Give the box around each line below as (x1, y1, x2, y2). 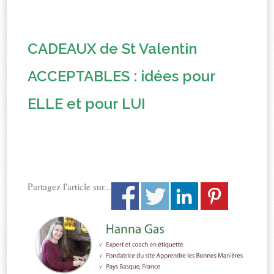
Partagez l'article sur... (28, 180, 112, 193)
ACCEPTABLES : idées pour (28, 67, 216, 86)
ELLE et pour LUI (28, 95, 146, 113)
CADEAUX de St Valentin (28, 40, 198, 58)
